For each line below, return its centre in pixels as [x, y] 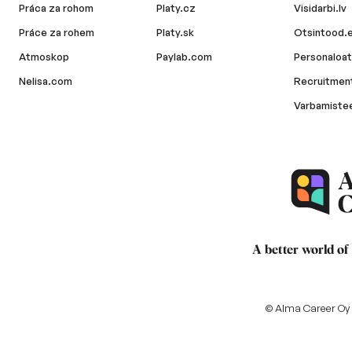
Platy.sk [176, 32]
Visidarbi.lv [321, 8]
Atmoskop [44, 57]
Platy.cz [176, 8]
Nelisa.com [46, 81]
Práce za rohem [57, 32]
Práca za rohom [56, 8]
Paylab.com [185, 57]
